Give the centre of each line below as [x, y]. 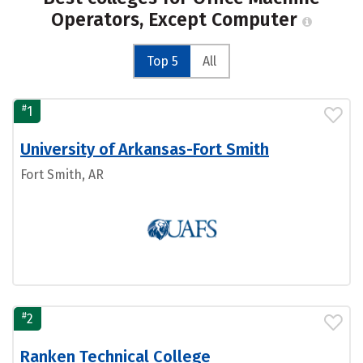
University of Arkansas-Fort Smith [145, 149]
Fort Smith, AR [62, 175]
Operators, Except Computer [177, 19]
